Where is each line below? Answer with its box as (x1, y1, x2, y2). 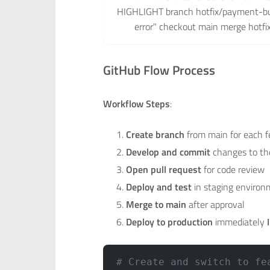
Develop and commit (126, 144, 211, 159)
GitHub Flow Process (103, 60, 215, 80)
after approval (186, 196, 245, 212)
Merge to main (126, 196, 187, 212)
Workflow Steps (103, 96, 170, 111)
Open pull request (126, 162, 202, 177)
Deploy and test (126, 179, 192, 194)
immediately (213, 214, 268, 229)
